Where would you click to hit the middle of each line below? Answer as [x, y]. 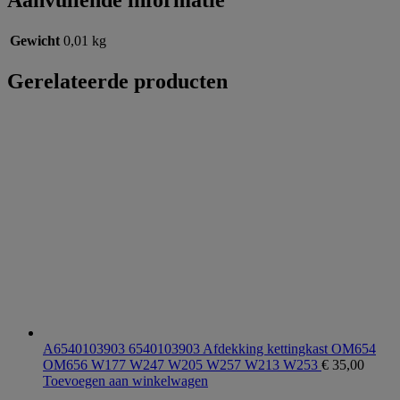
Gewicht [35, 41]
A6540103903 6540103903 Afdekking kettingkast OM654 [209, 349]
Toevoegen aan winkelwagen [125, 381]
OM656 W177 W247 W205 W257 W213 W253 [182, 365]
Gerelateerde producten [117, 82]
